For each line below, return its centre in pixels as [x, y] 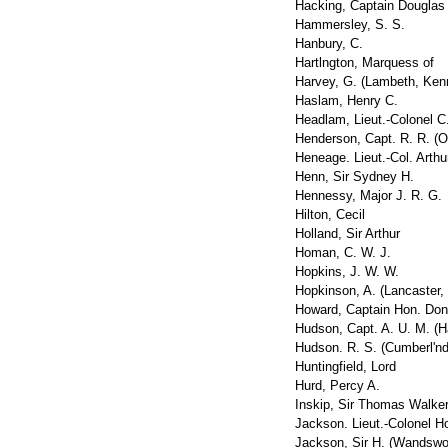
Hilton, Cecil [330, 214]
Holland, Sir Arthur [347, 233]
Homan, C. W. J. [343, 252]
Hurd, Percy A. [337, 385]
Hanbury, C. [329, 43]
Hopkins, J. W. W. [347, 271]
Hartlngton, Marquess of [364, 62]
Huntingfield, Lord [345, 366]
